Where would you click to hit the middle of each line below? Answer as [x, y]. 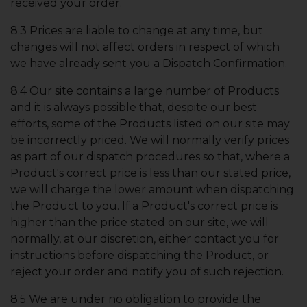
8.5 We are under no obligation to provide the [136, 299]
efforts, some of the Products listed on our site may [150, 124]
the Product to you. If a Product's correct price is [144, 206]
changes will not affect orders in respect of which [145, 47]
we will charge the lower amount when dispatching [152, 189]
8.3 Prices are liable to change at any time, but [137, 30]
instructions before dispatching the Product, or [139, 255]
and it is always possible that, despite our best [134, 107]
